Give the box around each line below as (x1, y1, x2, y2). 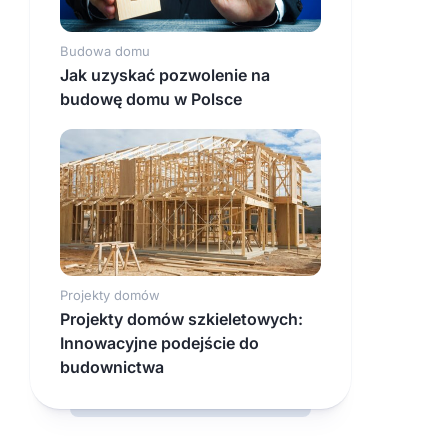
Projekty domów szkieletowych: (60, 309, 303, 330)
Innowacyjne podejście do (60, 333, 259, 354)
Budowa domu (60, 43, 150, 60)
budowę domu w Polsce (60, 89, 242, 110)
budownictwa (60, 357, 164, 378)
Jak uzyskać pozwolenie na (60, 65, 270, 86)
